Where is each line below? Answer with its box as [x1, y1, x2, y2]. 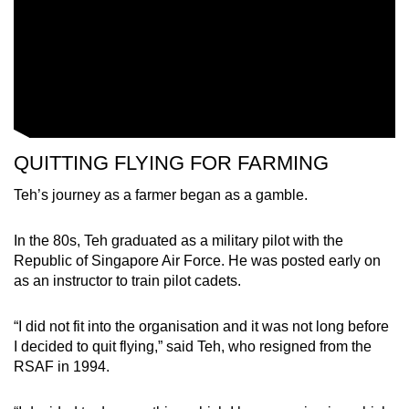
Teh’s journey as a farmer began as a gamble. [14, 186, 311, 203]
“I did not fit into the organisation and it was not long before [14, 318, 389, 334]
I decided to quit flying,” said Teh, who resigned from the [14, 338, 372, 354]
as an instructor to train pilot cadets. [14, 272, 245, 288]
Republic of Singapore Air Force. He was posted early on [14, 252, 381, 268]
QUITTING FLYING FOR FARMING [14, 151, 340, 174]
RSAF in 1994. [14, 358, 113, 374]
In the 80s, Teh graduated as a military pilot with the [14, 232, 343, 248]
